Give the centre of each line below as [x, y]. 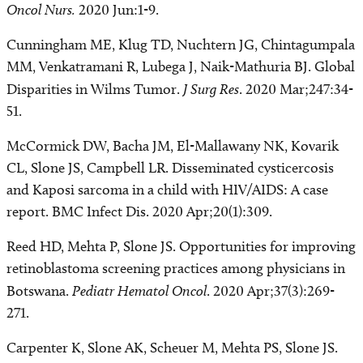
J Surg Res [211, 89]
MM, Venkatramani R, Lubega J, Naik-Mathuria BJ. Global [181, 66]
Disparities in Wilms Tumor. [95, 89]
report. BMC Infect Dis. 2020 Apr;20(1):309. [139, 211]
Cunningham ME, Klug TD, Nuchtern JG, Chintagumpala [181, 45]
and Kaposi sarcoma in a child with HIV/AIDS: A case [167, 190]
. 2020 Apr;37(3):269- [271, 291]
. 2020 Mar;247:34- [296, 89]
